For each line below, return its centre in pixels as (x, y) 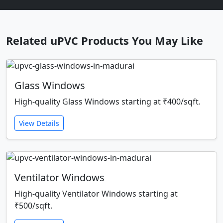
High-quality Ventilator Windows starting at (96, 194)
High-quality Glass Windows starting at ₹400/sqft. (108, 102)
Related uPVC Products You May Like (105, 41)
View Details (39, 123)
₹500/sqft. (33, 206)
